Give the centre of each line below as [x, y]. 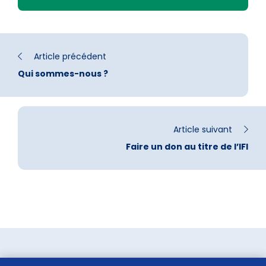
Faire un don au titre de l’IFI [187, 147]
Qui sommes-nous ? [63, 74]
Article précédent [69, 57]
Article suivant [204, 130]
